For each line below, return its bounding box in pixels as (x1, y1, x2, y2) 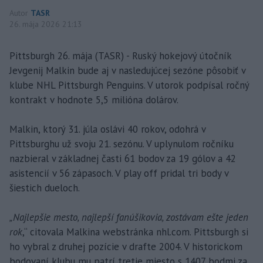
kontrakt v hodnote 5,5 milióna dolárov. (9, 93, 178, 106)
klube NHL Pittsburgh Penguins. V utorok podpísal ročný (9, 78, 249, 92)
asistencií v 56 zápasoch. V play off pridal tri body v (9, 166, 228, 180)
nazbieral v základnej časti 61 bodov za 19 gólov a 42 (9, 151, 236, 165)
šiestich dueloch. (9, 181, 80, 194)
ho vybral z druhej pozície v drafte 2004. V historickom (9, 240, 242, 253)
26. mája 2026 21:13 (9, 18, 82, 29)
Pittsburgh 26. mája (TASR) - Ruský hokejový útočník (9, 49, 231, 62)
